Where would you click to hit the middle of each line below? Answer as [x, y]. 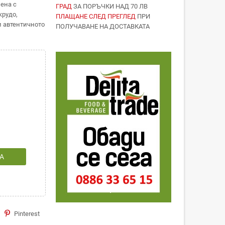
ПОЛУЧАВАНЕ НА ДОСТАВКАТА [102, 26]
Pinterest [27, 213]
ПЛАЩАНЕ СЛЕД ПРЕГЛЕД [96, 16]
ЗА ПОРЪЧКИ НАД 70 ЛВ [110, 6]
